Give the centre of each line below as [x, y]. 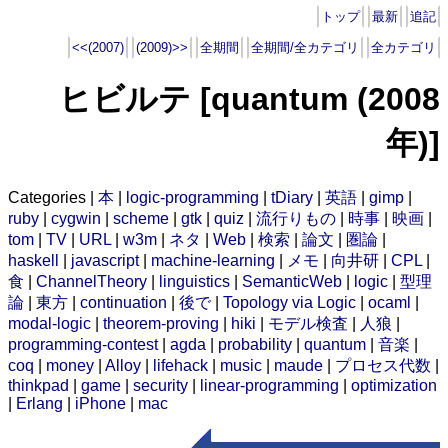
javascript [105, 260]
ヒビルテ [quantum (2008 [249, 99]
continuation [123, 302]
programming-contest [83, 344]
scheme [141, 218]
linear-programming [269, 385]
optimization [394, 385]
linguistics [194, 281]
